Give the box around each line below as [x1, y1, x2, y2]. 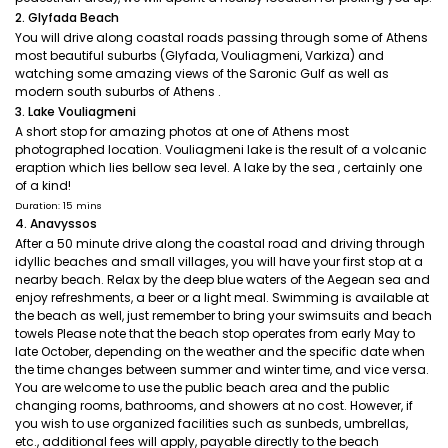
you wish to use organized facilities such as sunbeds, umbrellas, [15, 415, 408, 432]
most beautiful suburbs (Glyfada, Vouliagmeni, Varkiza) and [15, 47, 384, 64]
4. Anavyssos [15, 215, 97, 232]
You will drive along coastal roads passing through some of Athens [15, 29, 428, 46]
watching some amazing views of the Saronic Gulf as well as [15, 65, 389, 82]
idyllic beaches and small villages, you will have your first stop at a [15, 253, 423, 270]
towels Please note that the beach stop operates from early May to [15, 325, 415, 342]
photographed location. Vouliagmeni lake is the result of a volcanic [15, 141, 427, 158]
